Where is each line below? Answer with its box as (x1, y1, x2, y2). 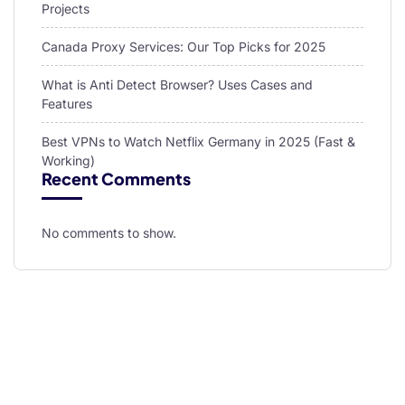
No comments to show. (42, 225, 176, 241)
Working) (42, 153, 95, 169)
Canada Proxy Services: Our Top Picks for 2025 (42, 39, 325, 55)
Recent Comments (42, 168, 191, 190)
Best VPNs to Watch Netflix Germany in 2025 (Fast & (42, 134, 355, 150)
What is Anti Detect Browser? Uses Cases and (42, 77, 313, 93)
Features (42, 96, 92, 112)
